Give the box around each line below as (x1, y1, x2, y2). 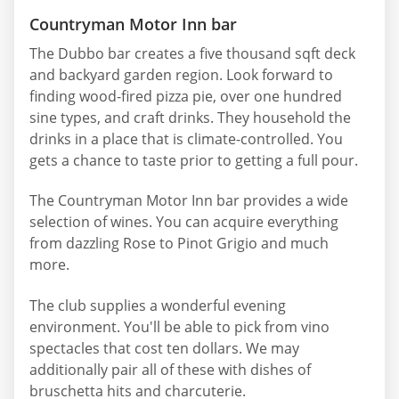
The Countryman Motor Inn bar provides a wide (29, 191, 348, 211)
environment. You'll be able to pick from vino (29, 316, 330, 337)
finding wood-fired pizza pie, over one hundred (29, 85, 342, 106)
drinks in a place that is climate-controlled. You (29, 128, 343, 149)
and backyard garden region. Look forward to (29, 64, 333, 85)
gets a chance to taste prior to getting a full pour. (29, 150, 358, 170)
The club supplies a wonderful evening (29, 295, 286, 315)
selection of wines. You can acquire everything (29, 212, 338, 232)
